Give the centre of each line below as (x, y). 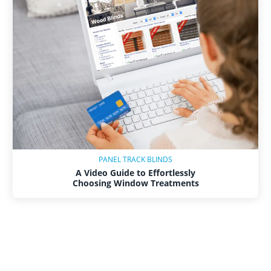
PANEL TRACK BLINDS (135, 160)
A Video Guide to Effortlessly (135, 173)
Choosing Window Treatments (135, 183)
